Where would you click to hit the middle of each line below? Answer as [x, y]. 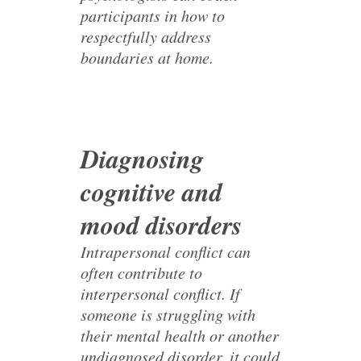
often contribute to [141, 272]
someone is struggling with [168, 314]
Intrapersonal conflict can [166, 251]
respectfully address [146, 36]
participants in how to [153, 15]
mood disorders [161, 224]
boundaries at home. [147, 57]
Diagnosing [142, 158]
